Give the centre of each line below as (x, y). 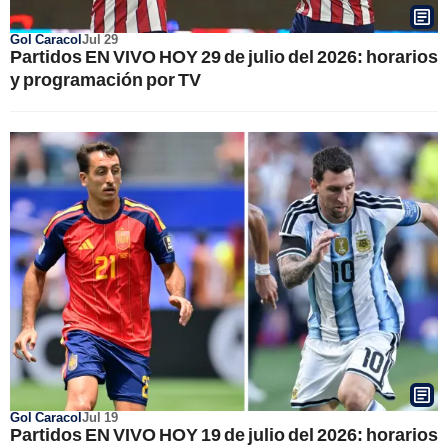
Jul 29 (100, 38)
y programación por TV (105, 78)
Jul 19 (100, 417)
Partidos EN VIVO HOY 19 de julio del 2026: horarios (224, 434)
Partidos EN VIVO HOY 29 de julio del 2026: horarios (224, 55)
